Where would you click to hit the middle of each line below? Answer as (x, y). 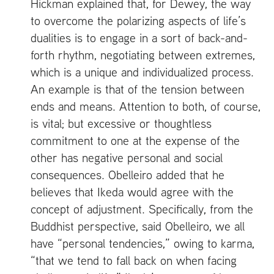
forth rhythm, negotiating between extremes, (143, 54)
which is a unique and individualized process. (142, 72)
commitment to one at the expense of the (135, 140)
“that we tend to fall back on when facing (134, 260)
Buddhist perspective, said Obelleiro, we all (138, 226)
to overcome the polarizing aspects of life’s (138, 20)
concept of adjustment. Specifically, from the (142, 209)
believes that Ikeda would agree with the (132, 191)
